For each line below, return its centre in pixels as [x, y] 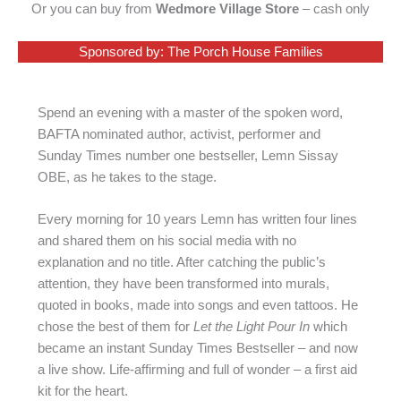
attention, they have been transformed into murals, [183, 283]
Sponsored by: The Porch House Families [200, 51]
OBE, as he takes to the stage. [127, 177]
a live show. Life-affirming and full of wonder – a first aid [197, 369]
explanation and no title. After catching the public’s [181, 262]
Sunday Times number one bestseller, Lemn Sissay [188, 155]
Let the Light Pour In [251, 326]
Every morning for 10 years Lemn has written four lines [197, 219]
